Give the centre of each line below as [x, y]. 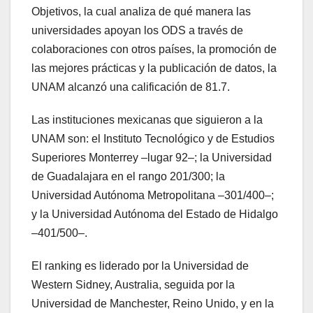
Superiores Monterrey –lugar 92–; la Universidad [152, 157]
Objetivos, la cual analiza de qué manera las [141, 11]
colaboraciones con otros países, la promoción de [154, 49]
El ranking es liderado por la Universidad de [140, 265]
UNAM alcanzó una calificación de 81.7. [131, 87]
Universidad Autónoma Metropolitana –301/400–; [153, 195]
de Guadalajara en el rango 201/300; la [128, 176]
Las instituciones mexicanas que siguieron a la [147, 119]
